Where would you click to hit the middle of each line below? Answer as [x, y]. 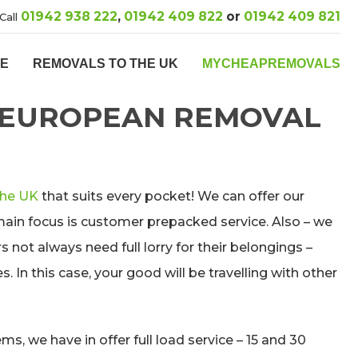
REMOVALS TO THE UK [105, 64]
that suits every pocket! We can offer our [171, 196]
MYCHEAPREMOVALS [271, 64]
